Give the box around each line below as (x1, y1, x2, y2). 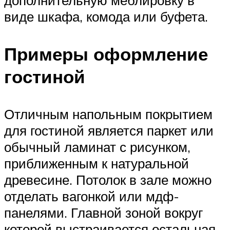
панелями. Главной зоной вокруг (4, 204, 203, 221)
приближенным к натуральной (4, 155, 189, 171)
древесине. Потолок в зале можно (4, 171, 212, 188)
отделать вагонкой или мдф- (4, 187, 179, 204)
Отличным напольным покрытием (4, 105, 213, 122)
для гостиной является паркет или (4, 122, 214, 139)
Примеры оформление (4, 42, 208, 65)
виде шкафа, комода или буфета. (4, 8, 208, 25)
